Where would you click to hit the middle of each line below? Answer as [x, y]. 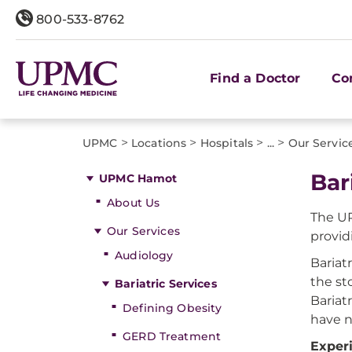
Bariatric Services [166, 284]
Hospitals [227, 143]
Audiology [144, 255]
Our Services [143, 231]
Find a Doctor [255, 78]
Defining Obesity [172, 308]
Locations [159, 143]
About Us [134, 203]
